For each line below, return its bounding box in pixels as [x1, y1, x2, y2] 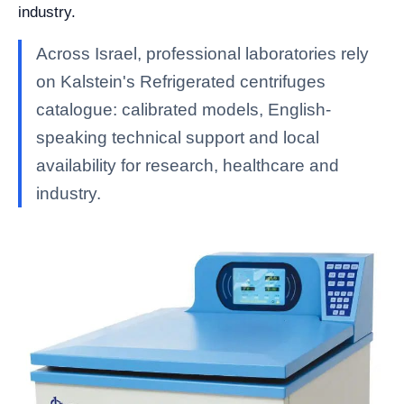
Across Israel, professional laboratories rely [36, 44, 369, 63]
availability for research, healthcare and [36, 156, 339, 175]
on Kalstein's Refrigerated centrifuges [36, 72, 326, 91]
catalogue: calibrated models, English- [36, 100, 331, 119]
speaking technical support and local [36, 128, 319, 147]
